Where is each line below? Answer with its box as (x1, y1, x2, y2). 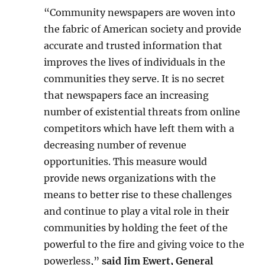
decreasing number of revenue (44, 139, 187, 151)
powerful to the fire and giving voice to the (44, 238, 245, 250)
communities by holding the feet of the (44, 222, 228, 234)
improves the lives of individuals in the (44, 56, 226, 68)
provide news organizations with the (44, 172, 216, 184)
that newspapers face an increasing (44, 89, 209, 101)
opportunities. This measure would (44, 156, 208, 167)
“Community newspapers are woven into (44, 7, 236, 18)
